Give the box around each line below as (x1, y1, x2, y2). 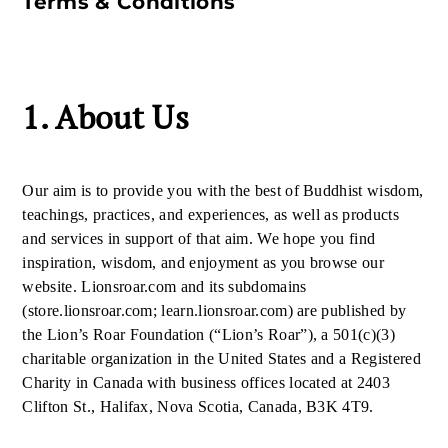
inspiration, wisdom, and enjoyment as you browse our (22, 254, 385, 271)
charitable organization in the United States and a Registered (22, 350, 421, 367)
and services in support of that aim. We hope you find (22, 230, 376, 247)
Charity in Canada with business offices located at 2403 (22, 374, 390, 391)
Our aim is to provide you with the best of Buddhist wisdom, (22, 182, 424, 199)
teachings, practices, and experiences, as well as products (22, 206, 399, 223)
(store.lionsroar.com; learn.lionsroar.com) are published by (22, 302, 407, 319)
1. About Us (22, 96, 198, 138)
